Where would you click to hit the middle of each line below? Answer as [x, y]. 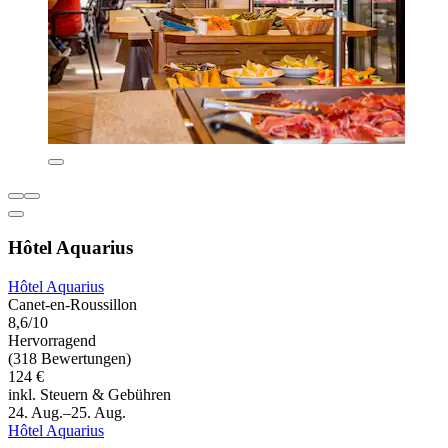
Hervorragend [52, 340]
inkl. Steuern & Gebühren [89, 394]
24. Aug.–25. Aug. [67, 412]
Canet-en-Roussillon [72, 304]
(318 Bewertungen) [69, 358]
